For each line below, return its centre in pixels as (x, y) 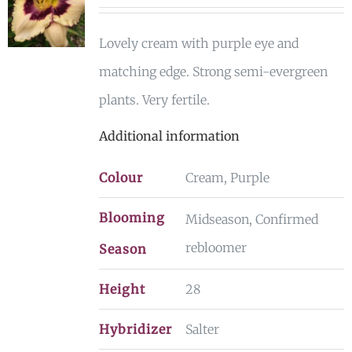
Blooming (132, 218)
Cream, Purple (227, 178)
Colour (121, 178)
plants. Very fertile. (154, 100)
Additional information (169, 136)
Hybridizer (135, 329)
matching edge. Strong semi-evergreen (213, 71)
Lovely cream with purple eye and (198, 43)
